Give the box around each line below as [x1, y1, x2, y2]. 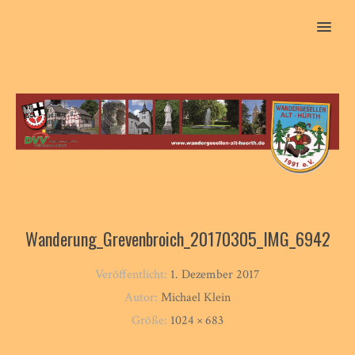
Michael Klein [161, 288, 231, 306]
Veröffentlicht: [95, 265, 170, 283]
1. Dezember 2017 [170, 265, 260, 283]
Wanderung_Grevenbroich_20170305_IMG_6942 [25, 225, 330, 251]
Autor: [124, 288, 161, 306]
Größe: [132, 311, 170, 329]
